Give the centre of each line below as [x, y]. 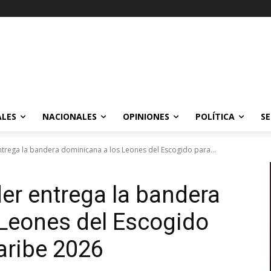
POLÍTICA [215, 116]
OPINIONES [146, 116]
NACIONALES [70, 116]
